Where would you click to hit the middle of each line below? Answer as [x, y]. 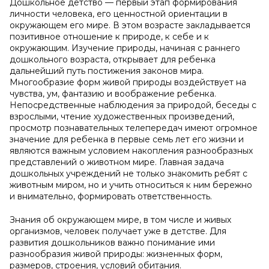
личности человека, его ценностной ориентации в [119, 14]
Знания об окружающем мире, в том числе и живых [120, 220]
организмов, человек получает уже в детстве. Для [118, 231]
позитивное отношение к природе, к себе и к [109, 37]
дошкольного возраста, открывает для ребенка [113, 59]
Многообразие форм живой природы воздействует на [128, 82]
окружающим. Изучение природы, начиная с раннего [125, 48]
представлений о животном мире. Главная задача [117, 162]
